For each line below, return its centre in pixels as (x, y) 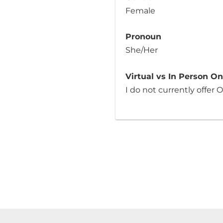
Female (140, 10)
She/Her (142, 50)
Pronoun (143, 37)
